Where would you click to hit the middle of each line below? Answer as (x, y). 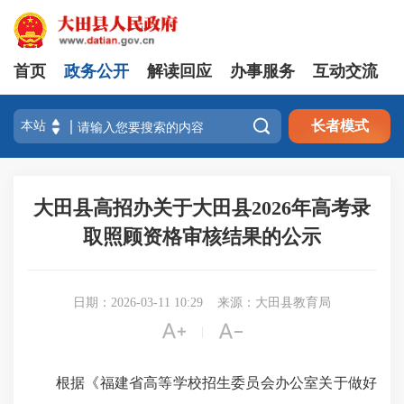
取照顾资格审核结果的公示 (202, 237)
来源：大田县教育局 (274, 303)
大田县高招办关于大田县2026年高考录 (202, 208)
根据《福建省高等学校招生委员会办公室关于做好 (216, 383)
